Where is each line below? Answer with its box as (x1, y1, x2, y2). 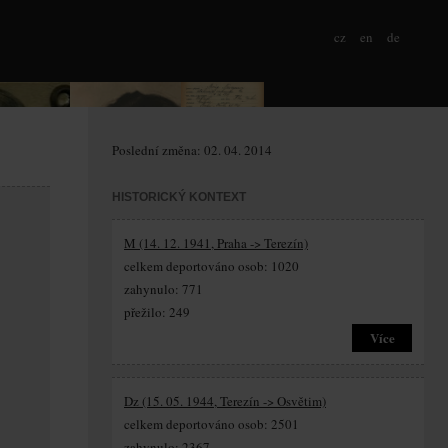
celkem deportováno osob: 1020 (124, 257, 299, 275)
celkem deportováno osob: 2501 (124, 415, 299, 433)
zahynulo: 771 (124, 280, 203, 298)
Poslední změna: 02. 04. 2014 (112, 141, 272, 159)
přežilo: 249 (124, 303, 190, 321)
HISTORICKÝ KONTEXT (112, 190, 246, 204)
